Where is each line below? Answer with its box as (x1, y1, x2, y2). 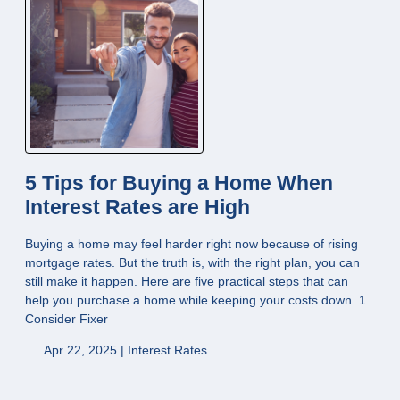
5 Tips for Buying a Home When (25, 172, 333, 196)
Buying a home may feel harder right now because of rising (25, 236, 358, 251)
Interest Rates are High (25, 196, 250, 220)
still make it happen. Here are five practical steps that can (25, 273, 348, 288)
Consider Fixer (25, 311, 108, 326)
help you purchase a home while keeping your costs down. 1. (25, 292, 370, 307)
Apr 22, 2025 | (40, 342, 128, 357)
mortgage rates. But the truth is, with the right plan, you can (25, 254, 360, 270)
